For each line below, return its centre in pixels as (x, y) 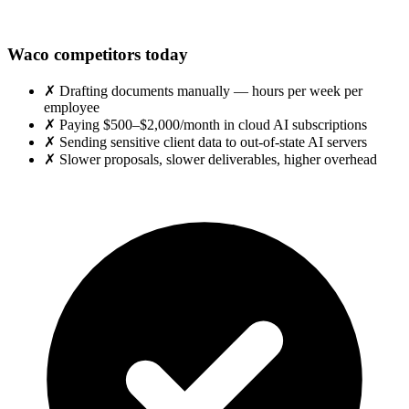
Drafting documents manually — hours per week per (211, 90)
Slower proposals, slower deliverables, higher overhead (218, 159)
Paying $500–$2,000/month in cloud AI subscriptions (213, 124)
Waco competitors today (98, 55)
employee (72, 107)
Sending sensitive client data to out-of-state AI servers (213, 142)
